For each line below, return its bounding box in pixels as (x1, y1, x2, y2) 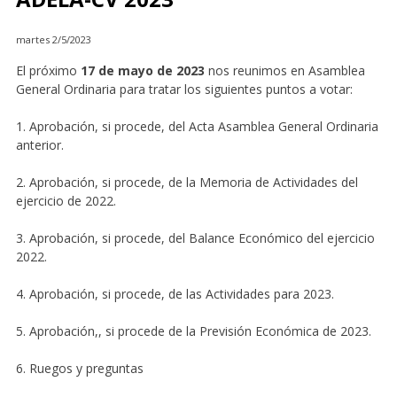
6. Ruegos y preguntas (15, 360, 144, 378)
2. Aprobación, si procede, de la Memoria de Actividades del (15, 174, 358, 191)
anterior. (15, 136, 64, 154)
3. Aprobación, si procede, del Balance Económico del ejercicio (15, 230, 375, 247)
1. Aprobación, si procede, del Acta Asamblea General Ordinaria (15, 118, 378, 136)
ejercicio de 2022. (15, 192, 116, 210)
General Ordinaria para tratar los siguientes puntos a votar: (15, 81, 353, 98)
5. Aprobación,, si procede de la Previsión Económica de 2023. (15, 323, 371, 340)
